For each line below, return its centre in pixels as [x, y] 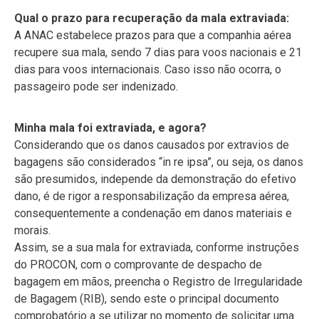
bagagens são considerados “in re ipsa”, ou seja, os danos [159, 162]
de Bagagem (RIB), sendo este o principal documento [147, 299]
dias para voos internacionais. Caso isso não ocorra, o [148, 69]
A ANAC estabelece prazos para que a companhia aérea [153, 35]
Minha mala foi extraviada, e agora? [110, 128]
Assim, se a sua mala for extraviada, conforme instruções [157, 247]
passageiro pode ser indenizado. [96, 87]
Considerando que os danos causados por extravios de [152, 145]
